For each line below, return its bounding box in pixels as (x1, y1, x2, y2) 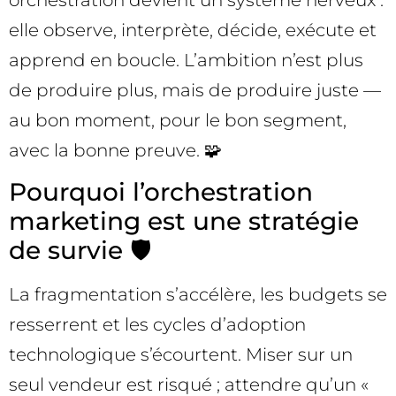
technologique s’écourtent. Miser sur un (9, 344, 353, 366)
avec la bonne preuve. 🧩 (9, 139, 222, 161)
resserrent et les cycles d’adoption (9, 314, 306, 336)
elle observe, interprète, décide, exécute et (9, 19, 377, 41)
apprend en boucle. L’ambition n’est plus (9, 49, 363, 71)
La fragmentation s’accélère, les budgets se (9, 284, 387, 306)
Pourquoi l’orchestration (9, 177, 313, 208)
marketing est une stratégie (9, 206, 359, 237)
